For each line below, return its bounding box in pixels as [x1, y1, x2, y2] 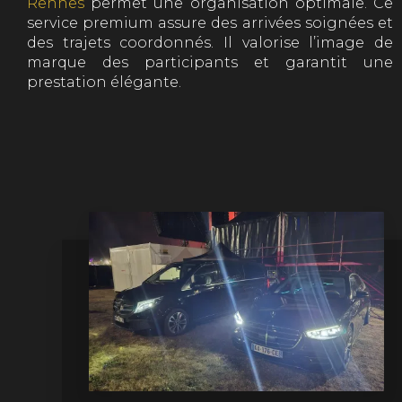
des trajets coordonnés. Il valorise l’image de [27, 33, 393, 51]
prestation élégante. [27, 73, 181, 91]
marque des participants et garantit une [27, 53, 393, 71]
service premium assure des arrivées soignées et [27, 13, 393, 31]
